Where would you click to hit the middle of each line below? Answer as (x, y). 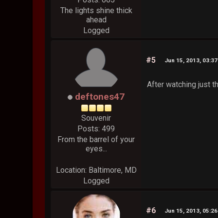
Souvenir (96, 118)
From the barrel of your (96, 140)
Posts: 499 (96, 129)
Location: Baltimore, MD (96, 170)
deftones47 (100, 97)
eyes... (96, 149)
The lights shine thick (96, 11)
